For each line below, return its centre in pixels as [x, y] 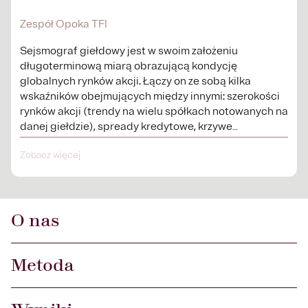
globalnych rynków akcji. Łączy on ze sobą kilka [135, 81]
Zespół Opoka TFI [64, 24]
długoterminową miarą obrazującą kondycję [129, 66]
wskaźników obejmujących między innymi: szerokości [150, 96]
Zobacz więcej [50, 155]
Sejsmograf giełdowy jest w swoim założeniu [129, 51]
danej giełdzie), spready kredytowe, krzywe [126, 126]
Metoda [43, 265]
